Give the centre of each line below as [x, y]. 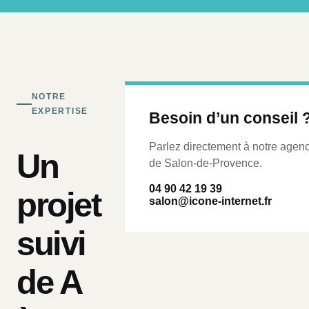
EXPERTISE [60, 111]
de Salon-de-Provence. [206, 163]
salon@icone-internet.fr [211, 201]
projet [59, 205]
